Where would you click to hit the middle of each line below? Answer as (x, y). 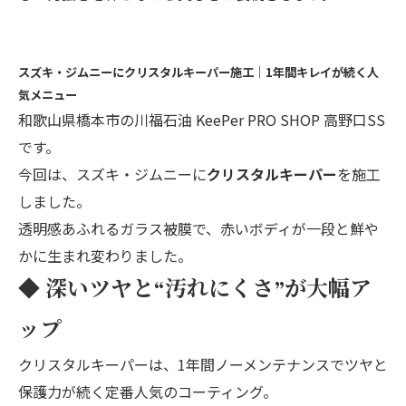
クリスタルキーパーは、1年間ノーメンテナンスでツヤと (203, 364)
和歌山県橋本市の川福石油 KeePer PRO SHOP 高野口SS (202, 119)
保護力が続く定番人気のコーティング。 (148, 391)
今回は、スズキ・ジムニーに (112, 174)
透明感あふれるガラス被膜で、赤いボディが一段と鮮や (198, 228)
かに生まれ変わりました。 (105, 255)
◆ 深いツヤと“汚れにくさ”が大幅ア (195, 289)
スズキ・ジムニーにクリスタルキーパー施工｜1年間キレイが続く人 (198, 72)
